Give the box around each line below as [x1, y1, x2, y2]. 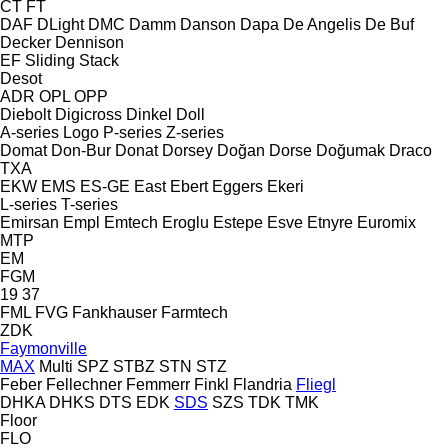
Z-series [166, 123, 224, 141]
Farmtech [161, 303, 228, 321]
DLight [37, 15, 84, 33]
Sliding [25, 51, 75, 69]
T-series [61, 195, 118, 213]
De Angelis [283, 15, 361, 33]
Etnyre [307, 213, 353, 231]
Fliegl [296, 375, 336, 393]
